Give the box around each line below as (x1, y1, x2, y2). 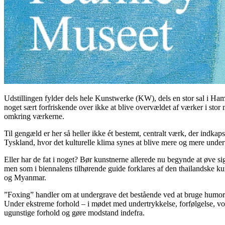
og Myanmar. (4, 173, 46, 182)
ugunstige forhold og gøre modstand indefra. (4, 208, 145, 217)
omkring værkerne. (4, 111, 64, 121)
